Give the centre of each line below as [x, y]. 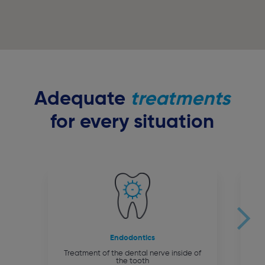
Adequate [83, 99]
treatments [180, 99]
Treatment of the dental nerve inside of [132, 253]
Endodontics [132, 238]
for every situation [132, 122]
